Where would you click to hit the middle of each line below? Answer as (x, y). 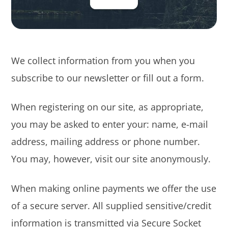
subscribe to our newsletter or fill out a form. (108, 78)
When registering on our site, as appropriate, (108, 107)
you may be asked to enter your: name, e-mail (110, 124)
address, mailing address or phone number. (106, 142)
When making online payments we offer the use (114, 188)
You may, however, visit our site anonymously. (111, 159)
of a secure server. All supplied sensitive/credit (111, 205)
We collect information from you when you (103, 61)
